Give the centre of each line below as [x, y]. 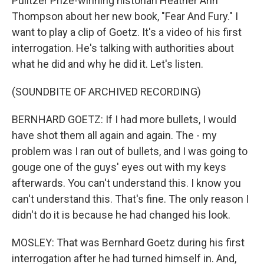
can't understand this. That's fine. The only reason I [130, 199]
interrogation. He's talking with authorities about [123, 48]
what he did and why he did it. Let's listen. [108, 64]
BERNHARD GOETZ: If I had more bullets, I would [124, 119]
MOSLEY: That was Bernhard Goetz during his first [128, 242]
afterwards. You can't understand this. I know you [126, 183]
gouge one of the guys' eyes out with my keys [119, 167]
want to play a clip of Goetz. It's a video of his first [127, 32]
